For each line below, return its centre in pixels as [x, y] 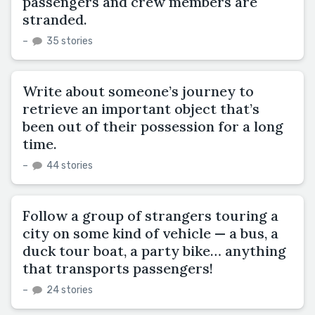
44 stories [69, 165]
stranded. [55, 19]
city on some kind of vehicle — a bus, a [150, 233]
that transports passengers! [118, 268]
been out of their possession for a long [153, 126]
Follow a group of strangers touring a [150, 215]
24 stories [69, 290]
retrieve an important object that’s [141, 108]
